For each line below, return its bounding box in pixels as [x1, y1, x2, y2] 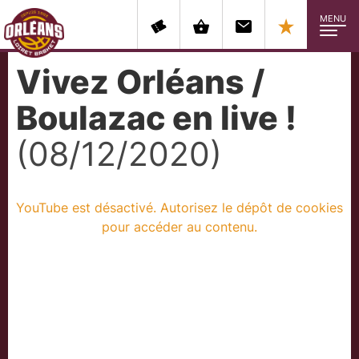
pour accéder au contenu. [102, 219, 257, 235]
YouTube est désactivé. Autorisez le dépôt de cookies [16, 200, 343, 216]
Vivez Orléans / [16, 62, 264, 102]
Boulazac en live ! [16, 98, 296, 138]
